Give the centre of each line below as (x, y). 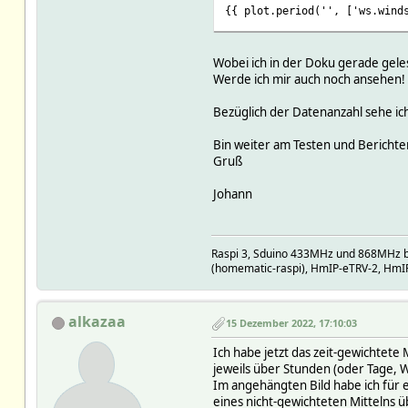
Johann (232, 194)
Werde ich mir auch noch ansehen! (309, 80)
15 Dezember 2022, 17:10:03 (291, 323)
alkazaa (97, 322)
